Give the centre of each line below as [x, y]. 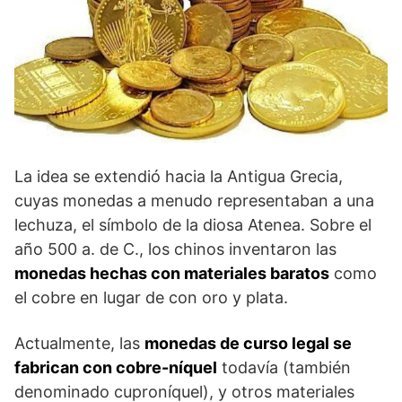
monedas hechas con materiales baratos [172, 273]
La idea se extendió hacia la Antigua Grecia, [179, 176]
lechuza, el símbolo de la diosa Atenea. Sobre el [193, 224]
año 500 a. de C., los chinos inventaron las [175, 249]
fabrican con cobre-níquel [116, 367]
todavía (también [284, 367]
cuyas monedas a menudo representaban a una [194, 200]
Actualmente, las [79, 343]
